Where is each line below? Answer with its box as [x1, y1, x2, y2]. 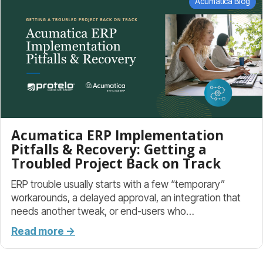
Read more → [11, 224, 75, 237]
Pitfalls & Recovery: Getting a [11, 140, 207, 159]
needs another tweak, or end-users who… [11, 204, 194, 217]
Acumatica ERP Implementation [11, 126, 224, 145]
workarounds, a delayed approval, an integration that [11, 191, 241, 204]
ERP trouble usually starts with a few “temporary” [11, 177, 225, 190]
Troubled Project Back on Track [11, 154, 221, 173]
